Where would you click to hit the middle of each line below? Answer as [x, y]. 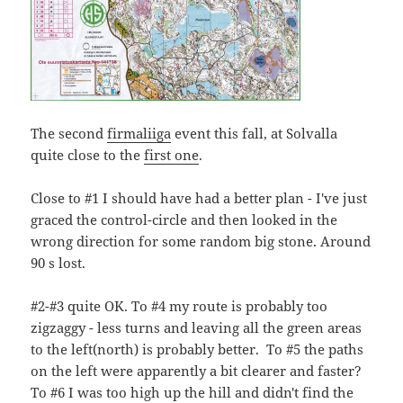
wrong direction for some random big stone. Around [201, 242]
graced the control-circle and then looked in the [184, 220]
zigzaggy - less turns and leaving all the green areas [197, 328]
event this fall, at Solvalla [255, 134]
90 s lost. [58, 263]
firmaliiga [139, 134]
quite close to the [88, 155]
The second [69, 134]
